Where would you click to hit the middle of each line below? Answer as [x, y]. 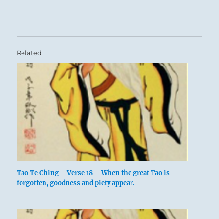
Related [29, 53]
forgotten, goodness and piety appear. [76, 183]
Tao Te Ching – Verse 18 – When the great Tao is [93, 173]
